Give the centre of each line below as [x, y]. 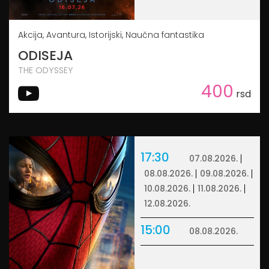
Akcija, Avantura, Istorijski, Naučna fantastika [111, 35]
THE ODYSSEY [46, 70]
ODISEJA [45, 55]
